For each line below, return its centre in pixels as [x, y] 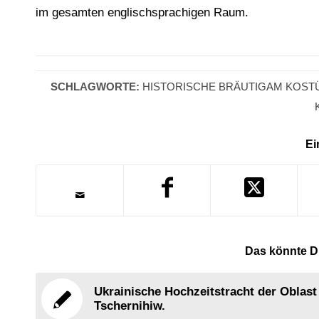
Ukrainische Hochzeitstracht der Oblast [205, 292]
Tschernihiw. [130, 306]
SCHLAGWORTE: [95, 87]
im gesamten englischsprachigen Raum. [142, 12]
